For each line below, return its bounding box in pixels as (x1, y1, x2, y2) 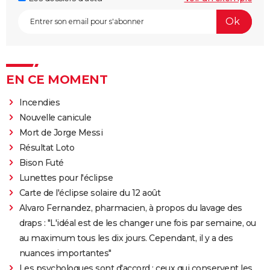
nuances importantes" (19, 247, 111, 259)
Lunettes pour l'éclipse (19, 172, 113, 183)
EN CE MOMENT (6, 72, 107, 87)
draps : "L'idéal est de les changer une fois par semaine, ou (19, 217, 256, 228)
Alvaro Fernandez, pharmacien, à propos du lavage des (19, 202, 242, 213)
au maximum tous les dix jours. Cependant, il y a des (19, 232, 233, 243)
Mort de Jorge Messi (19, 127, 103, 138)
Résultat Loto (19, 142, 75, 153)
